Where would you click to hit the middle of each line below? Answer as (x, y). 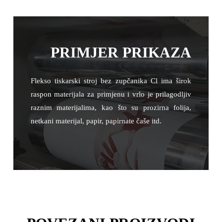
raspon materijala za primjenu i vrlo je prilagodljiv (111, 94)
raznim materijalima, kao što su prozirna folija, (111, 108)
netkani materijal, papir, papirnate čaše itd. (96, 121)
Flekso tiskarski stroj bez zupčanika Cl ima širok (111, 81)
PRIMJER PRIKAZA (121, 53)
